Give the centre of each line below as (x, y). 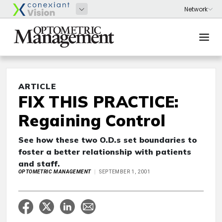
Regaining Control (92, 120)
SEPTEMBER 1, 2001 (125, 172)
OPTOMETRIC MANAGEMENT (55, 172)
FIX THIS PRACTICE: (99, 102)
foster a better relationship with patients (105, 152)
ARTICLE (37, 86)
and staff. (39, 164)
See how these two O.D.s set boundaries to (108, 140)
